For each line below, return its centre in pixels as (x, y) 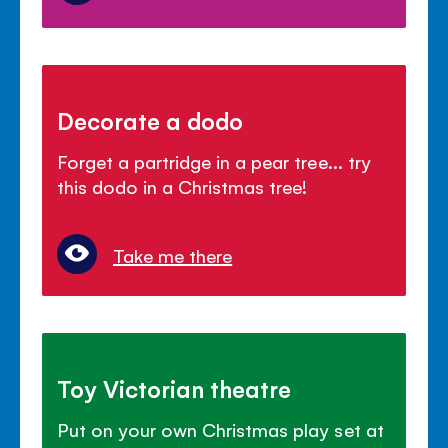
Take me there (173, 254)
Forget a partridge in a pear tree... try (214, 160)
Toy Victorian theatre (174, 387)
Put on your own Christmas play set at (220, 428)
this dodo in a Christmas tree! (182, 185)
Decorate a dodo (150, 119)
